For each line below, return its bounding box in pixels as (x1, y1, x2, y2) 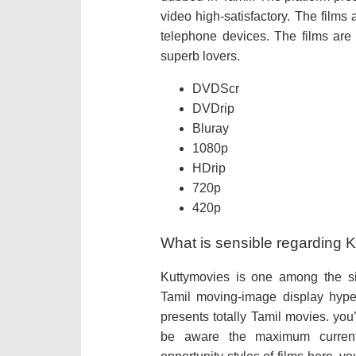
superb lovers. (161, 48, 240, 63)
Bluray (192, 121, 229, 135)
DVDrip (192, 101, 234, 115)
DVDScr (192, 81, 239, 95)
